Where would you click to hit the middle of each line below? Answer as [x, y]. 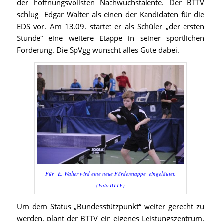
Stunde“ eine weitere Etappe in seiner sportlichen [110, 38]
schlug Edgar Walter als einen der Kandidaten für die [110, 14]
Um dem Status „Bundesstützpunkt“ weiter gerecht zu [110, 206]
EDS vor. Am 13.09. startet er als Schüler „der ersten [110, 26]
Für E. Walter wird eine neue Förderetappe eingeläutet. [110, 173]
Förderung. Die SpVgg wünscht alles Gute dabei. [98, 50]
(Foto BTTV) [110, 185]
